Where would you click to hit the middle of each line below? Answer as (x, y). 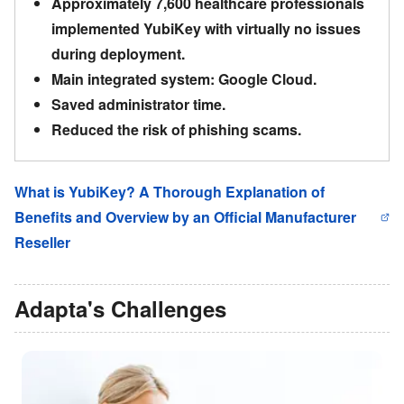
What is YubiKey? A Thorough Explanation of (170, 191)
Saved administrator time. (138, 104)
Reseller (42, 242)
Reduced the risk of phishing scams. (176, 129)
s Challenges (160, 308)
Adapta (51, 308)
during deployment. (118, 53)
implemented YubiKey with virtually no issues (206, 28)
